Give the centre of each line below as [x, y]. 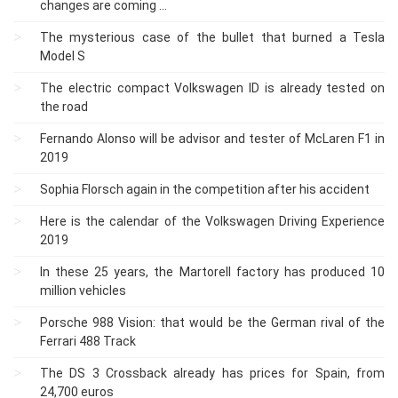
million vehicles [83, 290]
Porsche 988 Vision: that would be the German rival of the [212, 322]
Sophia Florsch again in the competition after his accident [205, 189]
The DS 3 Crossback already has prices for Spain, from [212, 373]
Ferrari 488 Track [88, 341]
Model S [63, 56]
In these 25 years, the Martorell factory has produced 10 [212, 271]
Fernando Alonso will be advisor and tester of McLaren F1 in [212, 138]
